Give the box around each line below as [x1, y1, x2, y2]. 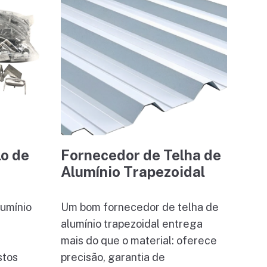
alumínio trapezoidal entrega [61, 218, 203, 231]
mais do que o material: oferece [61, 234, 218, 247]
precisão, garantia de [61, 251, 166, 264]
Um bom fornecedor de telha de [61, 201, 219, 214]
